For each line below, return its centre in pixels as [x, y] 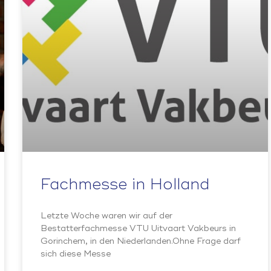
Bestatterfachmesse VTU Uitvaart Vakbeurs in [139, 229]
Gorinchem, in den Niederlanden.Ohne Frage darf [141, 241]
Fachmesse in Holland [125, 185]
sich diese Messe [76, 254]
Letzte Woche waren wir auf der [107, 216]
